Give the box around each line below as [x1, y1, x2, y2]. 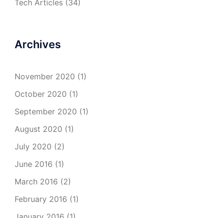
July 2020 [15, 141, 52, 151]
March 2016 [15, 176, 58, 186]
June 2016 [15, 159, 53, 169]
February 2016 [15, 194, 67, 204]
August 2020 [15, 124, 62, 134]
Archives [15, 37, 61, 51]
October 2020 [15, 89, 67, 99]
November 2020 [15, 71, 75, 81]
